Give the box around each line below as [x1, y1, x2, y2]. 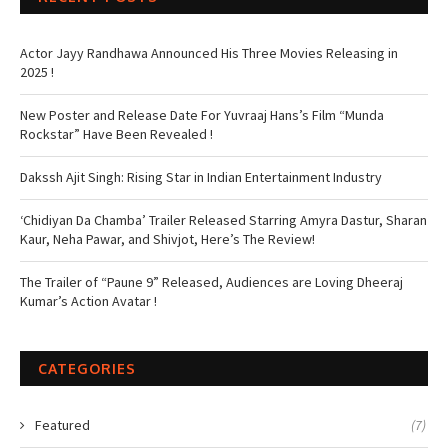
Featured [35, 416, 90, 434]
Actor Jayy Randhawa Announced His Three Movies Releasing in [20, 44, 398, 62]
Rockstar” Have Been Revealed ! [20, 125, 213, 143]
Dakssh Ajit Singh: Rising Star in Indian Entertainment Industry [20, 168, 382, 186]
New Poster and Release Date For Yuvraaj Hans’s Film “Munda [20, 106, 384, 124]
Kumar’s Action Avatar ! [20, 292, 157, 310]
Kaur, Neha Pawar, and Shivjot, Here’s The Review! [20, 230, 315, 248]
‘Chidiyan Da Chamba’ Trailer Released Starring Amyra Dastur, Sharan [20, 211, 427, 229]
